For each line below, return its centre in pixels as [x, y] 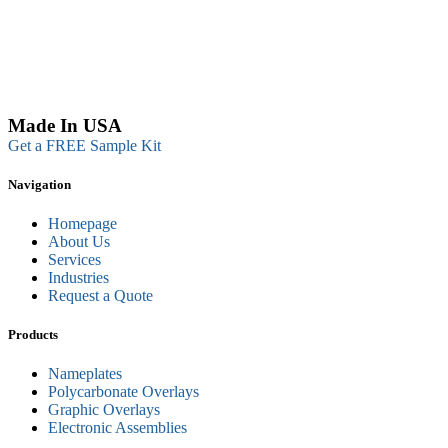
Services [74, 260]
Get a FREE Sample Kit [84, 145]
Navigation [39, 184]
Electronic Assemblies [117, 428]
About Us [79, 242]
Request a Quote [100, 296]
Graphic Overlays [104, 410]
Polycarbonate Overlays [123, 392]
